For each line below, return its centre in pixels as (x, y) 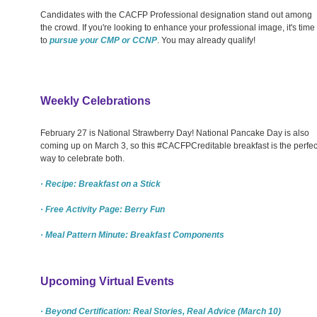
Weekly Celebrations (96, 100)
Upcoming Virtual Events (107, 281)
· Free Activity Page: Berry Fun (103, 209)
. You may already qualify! (206, 40)
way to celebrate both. (82, 158)
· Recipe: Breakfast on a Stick (100, 184)
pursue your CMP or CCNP (103, 40)
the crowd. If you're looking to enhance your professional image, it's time (178, 27)
